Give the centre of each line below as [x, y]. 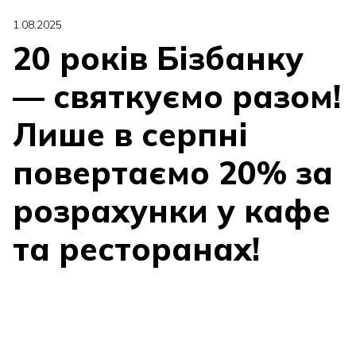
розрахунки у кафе [172, 211]
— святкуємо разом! [177, 96]
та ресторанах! [136, 249]
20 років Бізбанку [158, 58]
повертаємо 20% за [173, 172]
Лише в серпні [130, 134]
